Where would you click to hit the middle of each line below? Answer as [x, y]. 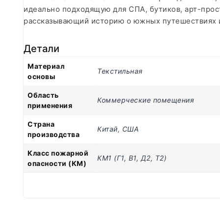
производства [54, 134]
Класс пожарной [58, 153]
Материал [46, 66]
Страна [41, 124]
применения [50, 105]
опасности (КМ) [57, 163]
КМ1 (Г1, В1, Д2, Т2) [132, 158]
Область [43, 95]
